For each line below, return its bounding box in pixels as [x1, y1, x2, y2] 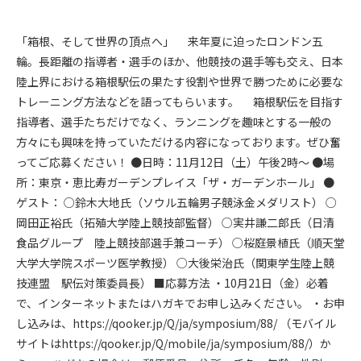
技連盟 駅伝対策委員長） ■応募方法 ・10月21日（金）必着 [16, 275, 329, 291]
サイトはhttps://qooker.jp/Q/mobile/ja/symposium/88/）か [16, 335, 331, 351]
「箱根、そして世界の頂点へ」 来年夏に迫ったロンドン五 [16, 33, 323, 49]
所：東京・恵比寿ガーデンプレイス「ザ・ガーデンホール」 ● [16, 174, 334, 190]
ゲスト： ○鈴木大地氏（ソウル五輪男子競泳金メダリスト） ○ [16, 194, 337, 210]
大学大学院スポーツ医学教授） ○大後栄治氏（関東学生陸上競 [16, 255, 334, 271]
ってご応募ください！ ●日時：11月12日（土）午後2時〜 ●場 [16, 154, 334, 170]
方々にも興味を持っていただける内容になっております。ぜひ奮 [16, 134, 341, 150]
